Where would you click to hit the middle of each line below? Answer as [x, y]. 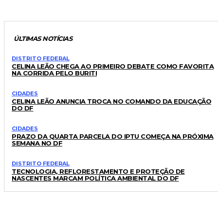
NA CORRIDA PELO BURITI [54, 73]
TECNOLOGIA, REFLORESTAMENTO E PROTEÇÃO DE [98, 171]
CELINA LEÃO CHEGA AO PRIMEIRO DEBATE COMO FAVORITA [113, 66]
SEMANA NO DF [37, 143]
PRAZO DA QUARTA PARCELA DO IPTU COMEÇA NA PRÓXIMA [113, 136]
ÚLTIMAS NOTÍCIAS [43, 38]
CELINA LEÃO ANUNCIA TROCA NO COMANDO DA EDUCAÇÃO [111, 101]
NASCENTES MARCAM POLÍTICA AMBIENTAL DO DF [95, 178]
